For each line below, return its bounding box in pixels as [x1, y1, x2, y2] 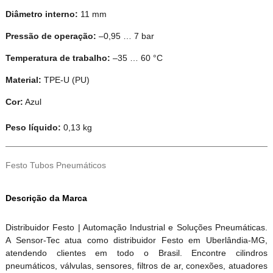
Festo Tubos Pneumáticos [5, 160, 106, 170]
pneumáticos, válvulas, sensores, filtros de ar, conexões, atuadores [5, 260, 268, 271]
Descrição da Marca [5, 193, 87, 203]
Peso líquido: [5, 122, 63, 132]
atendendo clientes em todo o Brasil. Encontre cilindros [5, 247, 268, 258]
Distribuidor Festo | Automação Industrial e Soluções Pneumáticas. [5, 222, 268, 232]
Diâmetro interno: [5, 9, 78, 19]
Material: [5, 74, 41, 85]
